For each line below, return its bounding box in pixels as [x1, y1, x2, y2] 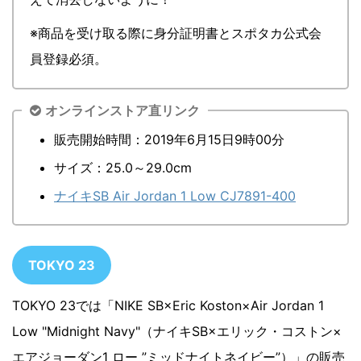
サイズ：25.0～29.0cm [54, 159, 192, 176]
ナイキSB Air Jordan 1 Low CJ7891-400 [54, 187, 296, 204]
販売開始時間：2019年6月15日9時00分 [54, 131, 284, 147]
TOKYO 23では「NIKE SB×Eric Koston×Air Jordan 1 [12, 297, 324, 313]
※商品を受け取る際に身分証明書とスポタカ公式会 [30, 24, 322, 41]
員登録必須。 [30, 50, 107, 67]
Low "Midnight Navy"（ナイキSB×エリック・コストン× [12, 322, 342, 339]
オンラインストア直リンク [45, 102, 200, 118]
